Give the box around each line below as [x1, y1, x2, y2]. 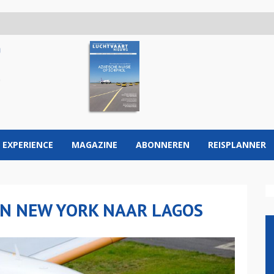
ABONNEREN [136, 139, 190, 150]
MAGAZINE [72, 139, 117, 150]
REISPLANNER [208, 139, 266, 150]
